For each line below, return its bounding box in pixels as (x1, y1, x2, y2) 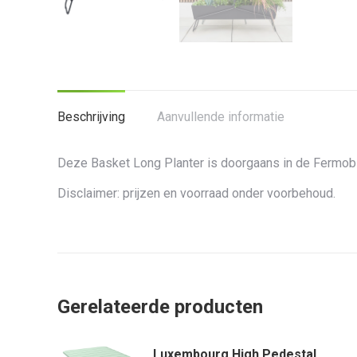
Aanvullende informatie (157, 108, 284, 124)
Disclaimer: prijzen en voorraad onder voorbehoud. (57, 185, 335, 201)
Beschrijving (57, 108, 125, 124)
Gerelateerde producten (57, 295, 263, 318)
